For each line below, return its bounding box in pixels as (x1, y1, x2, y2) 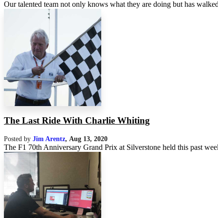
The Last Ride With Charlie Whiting (4, 115, 150, 126)
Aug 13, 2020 (69, 135, 108, 143)
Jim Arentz (33, 135, 65, 143)
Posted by (4, 135, 33, 143)
